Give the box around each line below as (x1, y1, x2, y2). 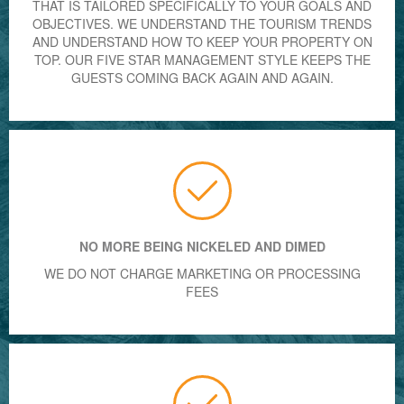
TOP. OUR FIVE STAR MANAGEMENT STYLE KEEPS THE (33, 50, 371, 69)
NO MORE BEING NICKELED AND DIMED (78, 236, 326, 255)
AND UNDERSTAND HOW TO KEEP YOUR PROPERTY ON (32, 32, 372, 50)
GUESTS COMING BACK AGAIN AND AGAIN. (70, 68, 334, 87)
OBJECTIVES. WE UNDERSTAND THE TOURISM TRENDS (32, 14, 372, 32)
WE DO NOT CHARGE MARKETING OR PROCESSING (43, 263, 361, 282)
